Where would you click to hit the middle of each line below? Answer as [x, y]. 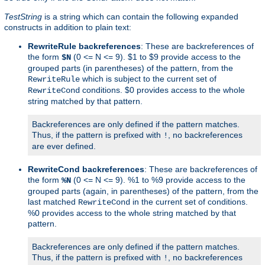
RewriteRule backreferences [84, 46]
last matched [53, 201]
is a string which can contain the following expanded [140, 16]
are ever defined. [64, 146]
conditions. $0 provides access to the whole [162, 90]
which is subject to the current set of [148, 78]
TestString [23, 16]
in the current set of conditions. [189, 201]
